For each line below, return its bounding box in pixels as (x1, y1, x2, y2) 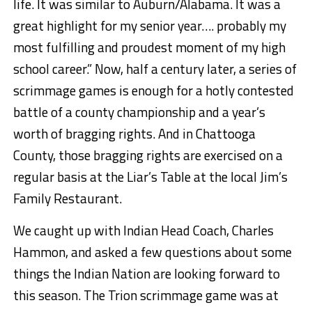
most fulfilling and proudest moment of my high (13, 37, 286, 58)
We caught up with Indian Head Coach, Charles (13, 220, 274, 241)
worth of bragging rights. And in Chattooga (13, 123, 256, 144)
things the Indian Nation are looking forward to (13, 263, 280, 284)
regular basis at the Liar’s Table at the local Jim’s (13, 166, 288, 187)
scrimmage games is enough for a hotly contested (13, 80, 294, 101)
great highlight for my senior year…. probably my (13, 15, 286, 36)
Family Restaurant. (13, 188, 122, 209)
